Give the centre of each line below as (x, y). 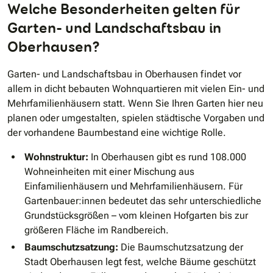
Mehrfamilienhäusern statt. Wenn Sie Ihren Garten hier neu (135, 104)
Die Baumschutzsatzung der (181, 247)
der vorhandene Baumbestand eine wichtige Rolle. (117, 133)
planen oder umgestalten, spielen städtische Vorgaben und (136, 118)
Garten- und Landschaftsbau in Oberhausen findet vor (124, 74)
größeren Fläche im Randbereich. (97, 230)
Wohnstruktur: (56, 157)
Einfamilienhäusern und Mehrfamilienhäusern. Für (133, 186)
